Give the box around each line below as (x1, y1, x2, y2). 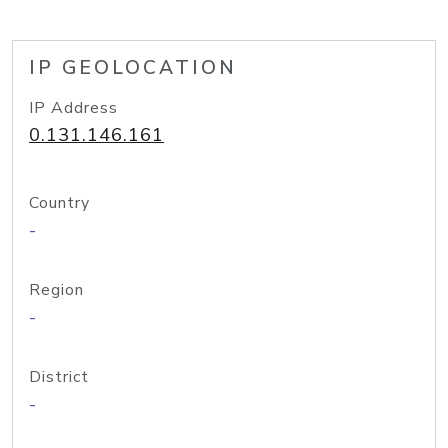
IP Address (29, 97, 118, 119)
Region (29, 279, 84, 301)
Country (29, 192, 90, 214)
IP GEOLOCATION (29, 55, 237, 81)
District (29, 366, 89, 388)
